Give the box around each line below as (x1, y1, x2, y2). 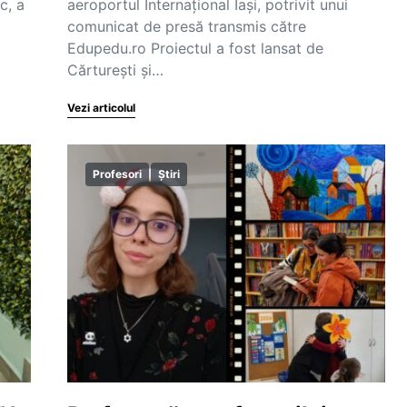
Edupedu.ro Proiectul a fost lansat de (67, 39, 323, 57)
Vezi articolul (67, 101, 135, 114)
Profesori (93, 167, 142, 181)
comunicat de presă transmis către (67, 17, 306, 35)
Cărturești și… (67, 61, 164, 79)
